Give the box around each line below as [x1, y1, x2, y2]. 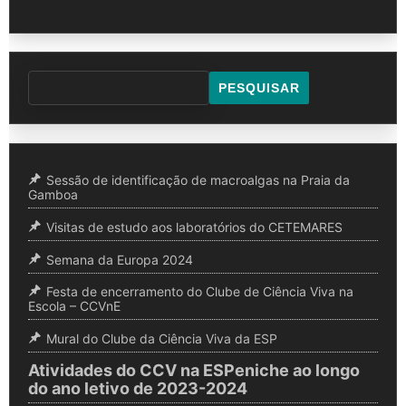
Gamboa [28, 186, 78, 202]
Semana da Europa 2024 [46, 251, 193, 267]
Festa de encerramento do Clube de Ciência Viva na [46, 283, 353, 299]
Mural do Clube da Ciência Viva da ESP [46, 330, 277, 346]
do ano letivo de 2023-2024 [28, 378, 247, 398]
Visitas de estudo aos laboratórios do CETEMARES [46, 218, 343, 235]
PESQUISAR [218, 80, 300, 95]
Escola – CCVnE [28, 297, 121, 314]
